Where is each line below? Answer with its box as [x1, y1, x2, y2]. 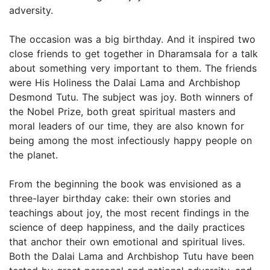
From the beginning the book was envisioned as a [9, 178, 241, 190]
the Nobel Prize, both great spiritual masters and [9, 105, 236, 118]
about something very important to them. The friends [9, 62, 257, 75]
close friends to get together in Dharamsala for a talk [9, 48, 258, 60]
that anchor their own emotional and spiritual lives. [9, 236, 245, 248]
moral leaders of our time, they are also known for [9, 120, 244, 133]
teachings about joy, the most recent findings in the [9, 207, 249, 219]
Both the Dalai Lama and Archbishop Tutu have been [9, 250, 254, 263]
